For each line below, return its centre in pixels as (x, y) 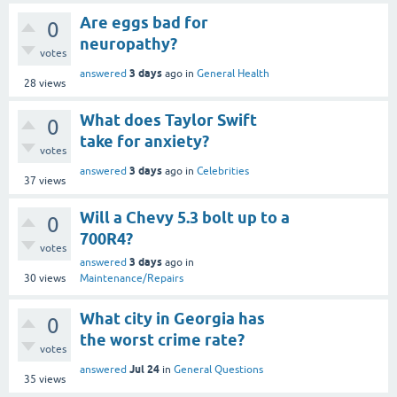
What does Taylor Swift (168, 120)
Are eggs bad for (144, 22)
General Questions (218, 369)
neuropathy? (128, 43)
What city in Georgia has (172, 318)
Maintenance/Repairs (132, 278)
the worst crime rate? (162, 339)
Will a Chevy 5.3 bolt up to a (185, 217)
